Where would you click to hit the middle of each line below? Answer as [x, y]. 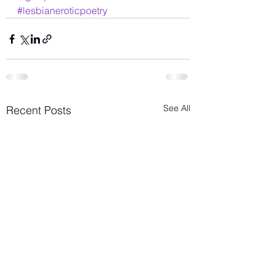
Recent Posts [39, 110]
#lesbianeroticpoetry [62, 10]
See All [177, 108]
